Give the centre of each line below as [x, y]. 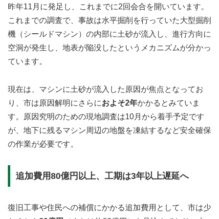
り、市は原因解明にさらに [55, 103]
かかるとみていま [169, 103]
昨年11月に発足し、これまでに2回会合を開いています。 [108, 7]
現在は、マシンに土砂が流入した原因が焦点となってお [106, 89]
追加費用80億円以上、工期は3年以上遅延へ [102, 176]
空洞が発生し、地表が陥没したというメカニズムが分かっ [109, 48]
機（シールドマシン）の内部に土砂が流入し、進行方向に [109, 34]
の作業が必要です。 [43, 144]
